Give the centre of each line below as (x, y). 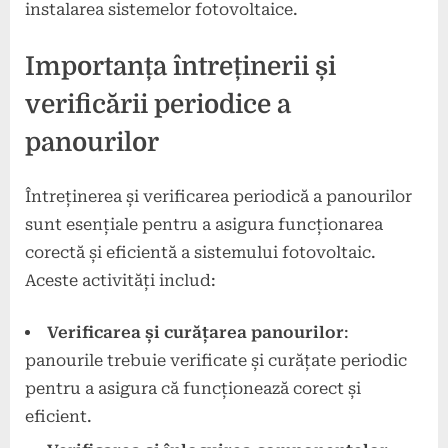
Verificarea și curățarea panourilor (195, 332)
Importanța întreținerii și (180, 67)
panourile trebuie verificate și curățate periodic (216, 360)
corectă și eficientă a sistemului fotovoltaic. (200, 252)
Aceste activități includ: (120, 280)
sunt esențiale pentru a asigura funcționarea (204, 224)
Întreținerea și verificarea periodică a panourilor (218, 196)
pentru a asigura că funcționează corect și (193, 388)
